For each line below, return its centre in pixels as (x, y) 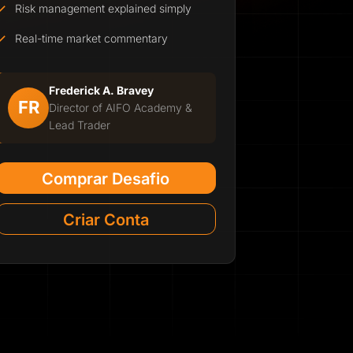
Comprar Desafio (106, 178)
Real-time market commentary (92, 38)
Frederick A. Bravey (102, 90)
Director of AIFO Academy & (121, 107)
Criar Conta (106, 219)
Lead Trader (80, 124)
